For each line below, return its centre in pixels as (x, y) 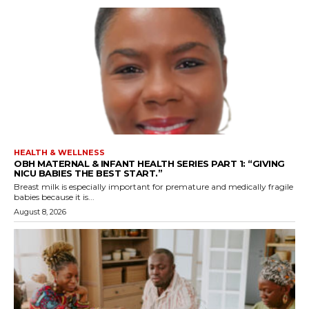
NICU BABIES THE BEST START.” (88, 173)
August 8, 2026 (40, 211)
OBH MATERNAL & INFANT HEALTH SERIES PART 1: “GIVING (149, 163)
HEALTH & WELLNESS (59, 152)
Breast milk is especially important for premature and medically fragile (153, 186)
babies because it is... (54, 197)
